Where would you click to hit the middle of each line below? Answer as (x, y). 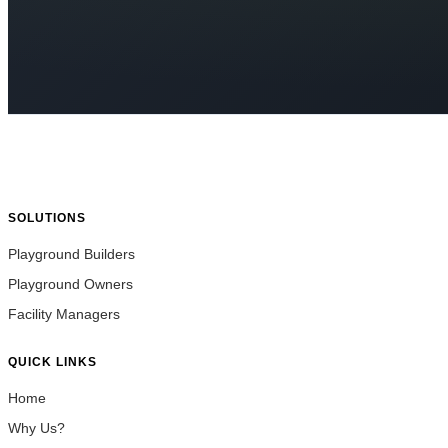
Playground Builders (71, 253)
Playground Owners (70, 283)
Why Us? (36, 427)
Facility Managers (64, 313)
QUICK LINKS (52, 361)
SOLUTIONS (47, 217)
